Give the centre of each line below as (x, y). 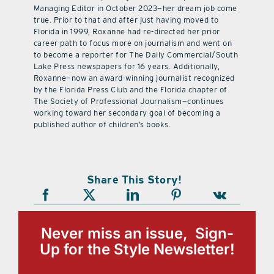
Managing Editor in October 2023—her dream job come (135, 9)
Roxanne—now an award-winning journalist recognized (134, 78)
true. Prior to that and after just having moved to (126, 20)
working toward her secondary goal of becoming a (127, 113)
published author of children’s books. (102, 125)
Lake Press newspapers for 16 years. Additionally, (127, 67)
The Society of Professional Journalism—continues (128, 102)
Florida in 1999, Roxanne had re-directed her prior (127, 32)
